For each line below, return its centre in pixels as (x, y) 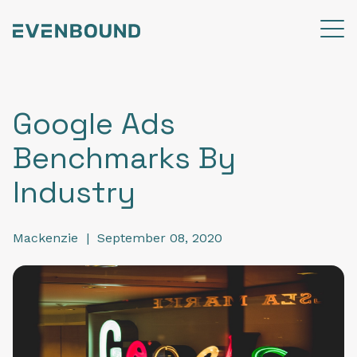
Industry (74, 192)
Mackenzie (45, 237)
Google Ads (94, 124)
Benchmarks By (124, 158)
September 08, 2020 (160, 237)
